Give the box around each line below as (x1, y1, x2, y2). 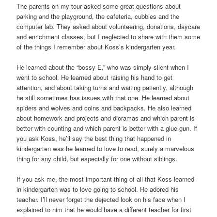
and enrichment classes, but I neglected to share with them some (16, 31, 201, 41)
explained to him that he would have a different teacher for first (16, 205, 192, 215)
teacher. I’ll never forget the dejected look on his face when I (16, 195, 186, 204)
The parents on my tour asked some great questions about (16, 1, 181, 11)
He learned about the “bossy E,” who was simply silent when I (16, 62, 189, 72)
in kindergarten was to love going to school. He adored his (16, 185, 179, 194)
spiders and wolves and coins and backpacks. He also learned (16, 103, 192, 113)
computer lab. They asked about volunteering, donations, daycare (16, 21, 201, 31)
